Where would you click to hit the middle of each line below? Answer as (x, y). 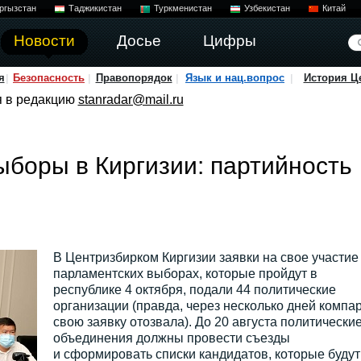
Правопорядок (134, 78)
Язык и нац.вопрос (235, 78)
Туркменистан (183, 8)
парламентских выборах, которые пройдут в (185, 274)
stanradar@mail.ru (131, 100)
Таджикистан (95, 8)
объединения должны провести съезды (171, 338)
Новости (44, 41)
